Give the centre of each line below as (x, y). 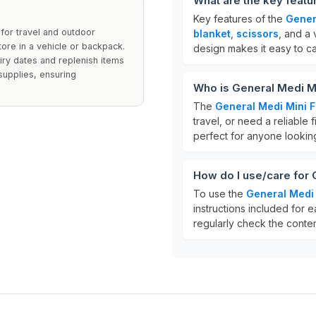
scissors (257, 34)
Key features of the (239, 19)
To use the (220, 194)
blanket (212, 34)
